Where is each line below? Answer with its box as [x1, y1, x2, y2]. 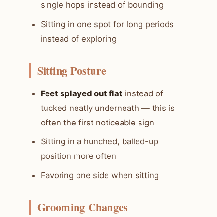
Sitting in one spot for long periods [41, 19, 174, 29]
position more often [41, 151, 116, 161]
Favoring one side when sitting [41, 170, 159, 180]
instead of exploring [41, 33, 117, 44]
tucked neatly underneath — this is [41, 103, 175, 113]
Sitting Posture [37, 62, 106, 78]
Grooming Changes [37, 199, 128, 215]
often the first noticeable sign [41, 117, 154, 127]
